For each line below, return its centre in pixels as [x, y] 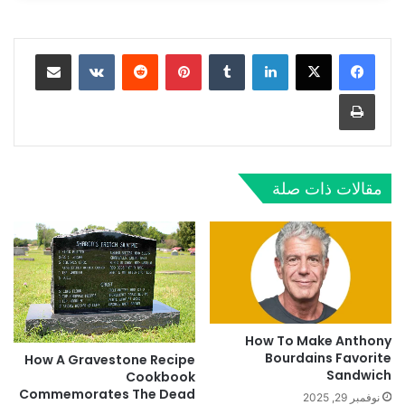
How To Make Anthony [318, 340]
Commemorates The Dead [107, 394]
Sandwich [359, 375]
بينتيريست [160, 54]
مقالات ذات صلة [327, 188]
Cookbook [160, 377]
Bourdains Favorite [328, 358]
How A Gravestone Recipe [110, 359]
